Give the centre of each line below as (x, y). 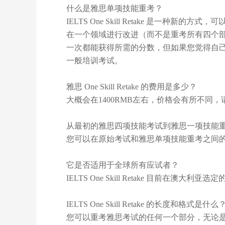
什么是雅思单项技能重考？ (115, 8)
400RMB (118, 100)
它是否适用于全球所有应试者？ (123, 165)
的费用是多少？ (169, 87)
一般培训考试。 (94, 61)
